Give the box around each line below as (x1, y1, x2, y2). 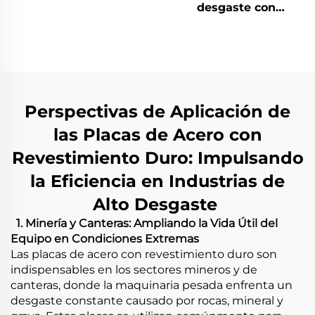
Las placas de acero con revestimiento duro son (11, 247, 277, 261)
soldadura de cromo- (175, 31, 297, 45)
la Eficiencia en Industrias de (30, 170, 285, 191)
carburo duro (198, 46, 275, 60)
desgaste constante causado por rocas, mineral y (11, 293, 283, 307)
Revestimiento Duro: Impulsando (11, 147, 304, 168)
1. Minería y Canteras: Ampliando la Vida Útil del (16, 216, 278, 230)
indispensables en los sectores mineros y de (11, 262, 257, 276)
